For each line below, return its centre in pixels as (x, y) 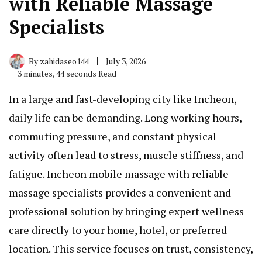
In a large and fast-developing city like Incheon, (123, 99)
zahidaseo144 (64, 61)
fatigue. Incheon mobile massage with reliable (119, 174)
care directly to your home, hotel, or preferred (118, 230)
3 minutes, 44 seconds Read (67, 74)
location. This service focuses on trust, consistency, (131, 249)
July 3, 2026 (126, 61)
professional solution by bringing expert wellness (126, 211)
